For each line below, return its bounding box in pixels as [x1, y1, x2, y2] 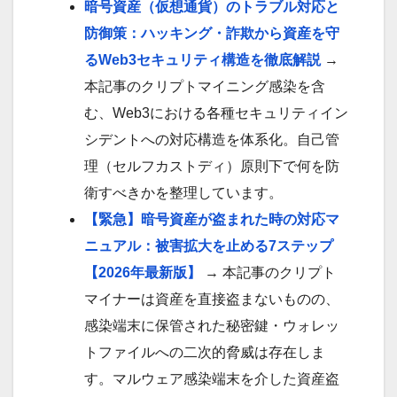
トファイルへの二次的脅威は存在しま [84, 344, 325, 360]
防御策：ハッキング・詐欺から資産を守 [84, 25, 339, 41]
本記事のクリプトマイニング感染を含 [84, 78, 325, 94]
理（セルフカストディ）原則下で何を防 [84, 158, 339, 174]
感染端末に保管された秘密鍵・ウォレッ [84, 317, 339, 333]
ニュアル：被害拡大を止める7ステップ [84, 237, 333, 253]
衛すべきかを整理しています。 [84, 184, 283, 200]
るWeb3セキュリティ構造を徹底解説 [84, 51, 321, 67]
